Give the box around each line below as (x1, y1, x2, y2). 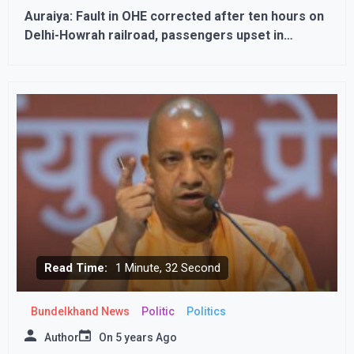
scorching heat (24, 47, 115, 62)
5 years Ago (115, 331, 177, 344)
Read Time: (44, 261, 107, 275)
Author (44, 331, 79, 344)
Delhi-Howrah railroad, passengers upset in (24, 28, 284, 43)
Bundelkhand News (30, 305, 130, 318)
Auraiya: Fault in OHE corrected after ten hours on (24, 9, 324, 24)
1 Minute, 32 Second (115, 261, 220, 275)
